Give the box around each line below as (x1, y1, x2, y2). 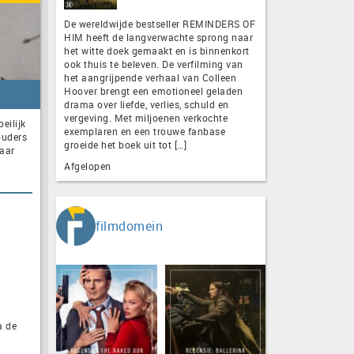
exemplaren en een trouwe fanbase (64, 124, 225, 137)
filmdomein (96, 217, 163, 235)
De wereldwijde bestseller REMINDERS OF (64, 17, 255, 30)
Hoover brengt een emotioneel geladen (64, 84, 243, 97)
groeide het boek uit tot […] (64, 137, 186, 151)
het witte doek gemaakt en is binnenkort (64, 43, 250, 57)
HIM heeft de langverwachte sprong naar (64, 30, 253, 43)
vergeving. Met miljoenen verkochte (64, 111, 228, 124)
